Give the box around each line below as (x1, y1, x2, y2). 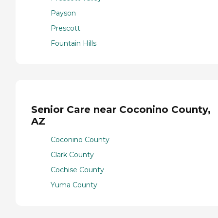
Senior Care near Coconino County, (31, 103, 211, 115)
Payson (51, 8, 76, 18)
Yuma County (51, 181, 97, 190)
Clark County (51, 150, 94, 160)
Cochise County (51, 165, 104, 175)
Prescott (51, 23, 80, 33)
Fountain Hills (51, 38, 96, 48)
